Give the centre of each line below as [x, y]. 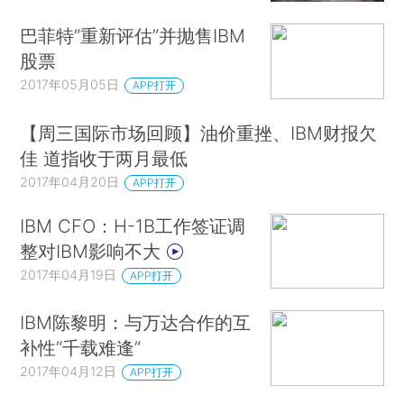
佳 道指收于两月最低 [104, 158]
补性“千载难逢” [81, 348]
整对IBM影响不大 [93, 251]
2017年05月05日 [70, 85]
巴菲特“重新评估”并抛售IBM [133, 36]
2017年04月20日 [70, 181]
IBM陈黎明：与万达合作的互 [136, 323]
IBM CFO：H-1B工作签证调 [133, 225]
